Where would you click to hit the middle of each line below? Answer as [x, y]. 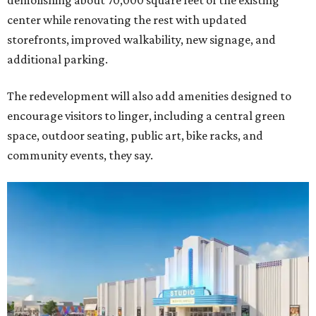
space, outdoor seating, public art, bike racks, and [135, 135]
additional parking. [57, 59]
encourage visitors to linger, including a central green [146, 116]
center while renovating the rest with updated [127, 20]
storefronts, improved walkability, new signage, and [141, 39]
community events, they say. [80, 155]
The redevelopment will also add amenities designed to [149, 96]
